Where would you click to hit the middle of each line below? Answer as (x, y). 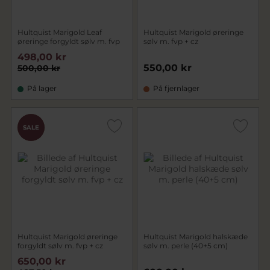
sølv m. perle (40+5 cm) (186, 246)
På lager (42, 88)
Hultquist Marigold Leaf (60, 32)
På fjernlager (176, 88)
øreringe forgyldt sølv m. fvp (69, 41)
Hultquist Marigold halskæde (196, 237)
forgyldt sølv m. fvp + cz (60, 246)
